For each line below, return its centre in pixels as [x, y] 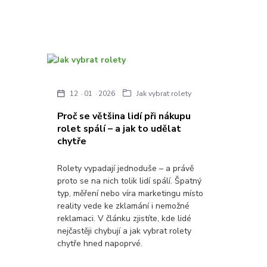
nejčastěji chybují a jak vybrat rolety [125, 231]
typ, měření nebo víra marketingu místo [131, 194]
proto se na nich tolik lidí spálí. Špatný [130, 181]
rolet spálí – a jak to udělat [119, 128]
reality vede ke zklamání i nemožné [124, 206]
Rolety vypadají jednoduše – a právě [126, 169]
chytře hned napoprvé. [100, 244]
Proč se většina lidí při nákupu [124, 116]
